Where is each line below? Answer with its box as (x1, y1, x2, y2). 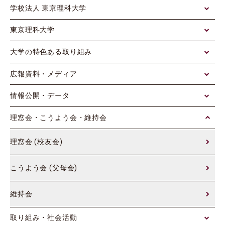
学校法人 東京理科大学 (10, 4, 87, 12)
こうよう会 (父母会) (10, 163, 78, 172)
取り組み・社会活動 (10, 213, 77, 222)
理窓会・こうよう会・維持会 (10, 113, 107, 122)
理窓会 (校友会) (10, 137, 63, 146)
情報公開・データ (10, 91, 70, 100)
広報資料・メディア (10, 69, 77, 78)
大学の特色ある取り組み (10, 48, 92, 56)
